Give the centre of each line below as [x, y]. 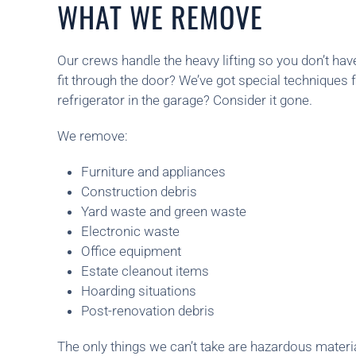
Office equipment [131, 251]
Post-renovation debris [148, 311]
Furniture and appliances [153, 172]
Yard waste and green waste [164, 211]
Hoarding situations [139, 291]
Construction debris [139, 192]
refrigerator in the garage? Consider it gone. [185, 100]
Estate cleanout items [145, 271]
